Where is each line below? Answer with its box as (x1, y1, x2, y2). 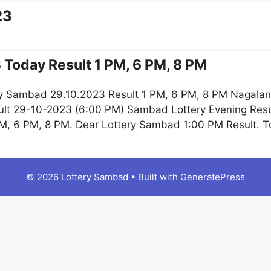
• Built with (128, 171, 180, 183)
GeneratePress (180, 171, 245, 183)
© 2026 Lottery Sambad (26, 171, 128, 183)
